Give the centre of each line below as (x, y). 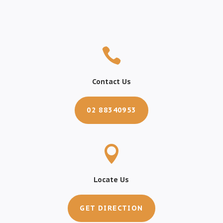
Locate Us (111, 179)
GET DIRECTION (111, 208)
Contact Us (111, 81)
